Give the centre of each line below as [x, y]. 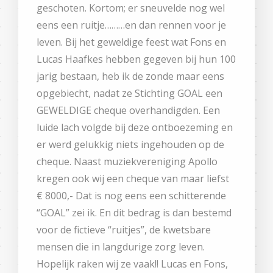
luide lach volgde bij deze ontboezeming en [135, 127]
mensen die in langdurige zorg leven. [121, 246]
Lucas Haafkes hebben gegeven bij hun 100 [136, 59]
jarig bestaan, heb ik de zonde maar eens [130, 76]
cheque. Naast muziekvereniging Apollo [127, 161]
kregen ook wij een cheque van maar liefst [133, 178]
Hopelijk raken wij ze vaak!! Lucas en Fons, [132, 264]
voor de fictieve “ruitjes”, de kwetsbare [124, 229]
